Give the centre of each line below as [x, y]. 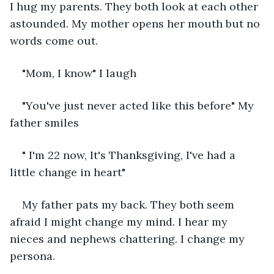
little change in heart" [68, 172]
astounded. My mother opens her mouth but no [136, 23]
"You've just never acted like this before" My [139, 105]
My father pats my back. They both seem [130, 204]
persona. [32, 256]
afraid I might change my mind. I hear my [120, 221]
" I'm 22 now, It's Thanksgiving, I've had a [130, 155]
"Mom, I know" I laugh [79, 73]
